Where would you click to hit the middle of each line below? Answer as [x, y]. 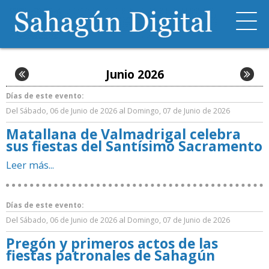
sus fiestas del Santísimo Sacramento [134, 146]
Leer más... [30, 165]
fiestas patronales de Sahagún [110, 255]
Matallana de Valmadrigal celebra [123, 134]
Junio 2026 [134, 74]
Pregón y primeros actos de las [112, 243]
